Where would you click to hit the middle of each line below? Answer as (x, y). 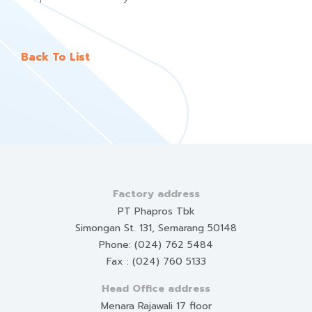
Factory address (156, 194)
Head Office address (156, 289)
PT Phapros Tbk (156, 211)
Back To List (55, 57)
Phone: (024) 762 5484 (156, 245)
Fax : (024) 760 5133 (156, 262)
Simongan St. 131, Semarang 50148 (156, 228)
